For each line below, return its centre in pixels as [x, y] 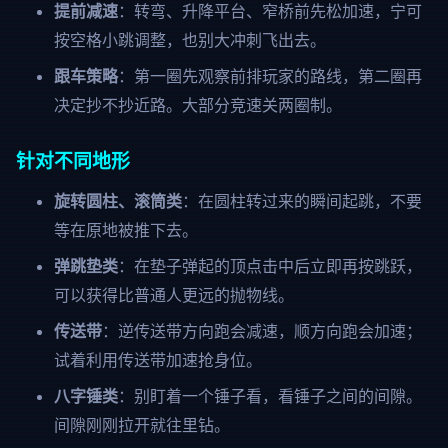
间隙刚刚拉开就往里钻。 [141, 425]
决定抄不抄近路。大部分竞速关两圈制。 [197, 105]
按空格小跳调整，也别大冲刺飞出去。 [189, 40]
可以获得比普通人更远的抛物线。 [173, 295]
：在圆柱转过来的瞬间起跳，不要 [301, 201]
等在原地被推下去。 [125, 230]
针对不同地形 [73, 161]
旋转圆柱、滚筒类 [117, 201]
